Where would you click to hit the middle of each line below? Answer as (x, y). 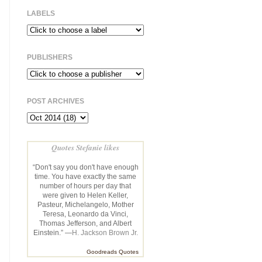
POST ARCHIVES (56, 101)
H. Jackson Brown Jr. (105, 232)
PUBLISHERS (50, 57)
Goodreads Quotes (113, 251)
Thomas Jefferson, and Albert (85, 223)
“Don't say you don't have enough (85, 167)
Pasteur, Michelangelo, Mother (85, 204)
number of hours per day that (85, 186)
